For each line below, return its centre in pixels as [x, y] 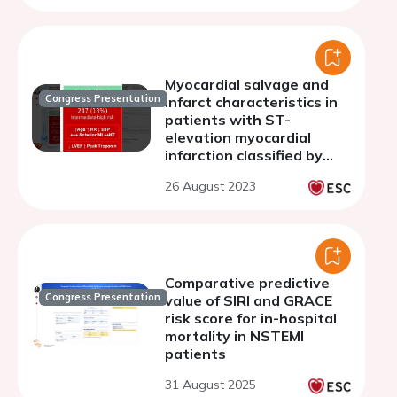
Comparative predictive [247, 283]
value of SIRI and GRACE [249, 300]
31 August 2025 [210, 385]
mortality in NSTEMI [234, 336]
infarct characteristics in [251, 102]
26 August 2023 [210, 186]
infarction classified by [244, 155]
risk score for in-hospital [251, 318]
